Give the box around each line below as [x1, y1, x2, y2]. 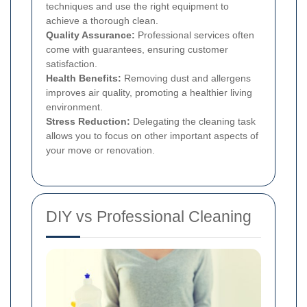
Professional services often [135, 29, 254, 40]
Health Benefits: [46, 72, 121, 84]
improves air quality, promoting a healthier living [46, 86, 252, 98]
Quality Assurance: [46, 29, 135, 40]
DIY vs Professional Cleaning [46, 207, 251, 225]
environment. [46, 101, 103, 112]
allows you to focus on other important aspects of [46, 130, 258, 141]
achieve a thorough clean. [46, 14, 158, 26]
